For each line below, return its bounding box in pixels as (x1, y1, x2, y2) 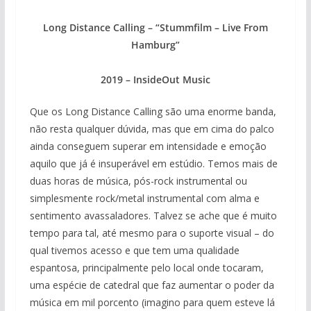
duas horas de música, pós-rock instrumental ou (29, 174, 247, 188)
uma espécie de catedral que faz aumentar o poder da (29, 278, 274, 292)
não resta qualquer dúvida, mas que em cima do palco (29, 122, 274, 136)
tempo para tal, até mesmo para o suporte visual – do (29, 226, 274, 240)
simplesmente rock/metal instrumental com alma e (29, 192, 260, 205)
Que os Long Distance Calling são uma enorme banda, (29, 105, 276, 119)
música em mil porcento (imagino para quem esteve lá (29, 296, 275, 310)
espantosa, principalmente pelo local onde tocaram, (29, 261, 264, 275)
